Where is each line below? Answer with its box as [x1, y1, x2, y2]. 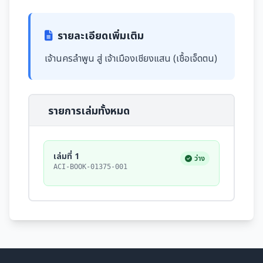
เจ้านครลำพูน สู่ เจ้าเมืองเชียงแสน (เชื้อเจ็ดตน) [45, 52, 217, 65]
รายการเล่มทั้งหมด [48, 103, 130, 118]
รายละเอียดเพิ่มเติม [58, 28, 144, 43]
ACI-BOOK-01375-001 [53, 163, 127, 171]
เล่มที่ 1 [53, 150, 79, 162]
